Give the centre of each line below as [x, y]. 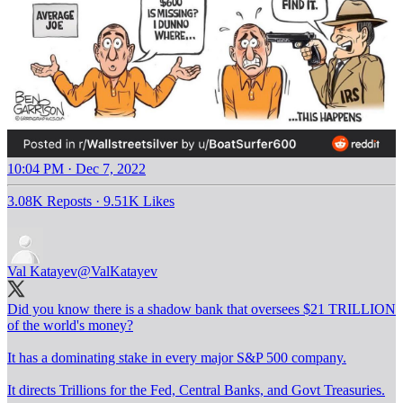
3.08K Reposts [49, 201]
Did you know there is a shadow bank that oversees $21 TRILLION [201, 309]
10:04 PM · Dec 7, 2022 [76, 169]
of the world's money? [70, 326]
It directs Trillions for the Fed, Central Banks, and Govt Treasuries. [196, 390]
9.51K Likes [139, 201]
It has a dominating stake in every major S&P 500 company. [177, 358]
